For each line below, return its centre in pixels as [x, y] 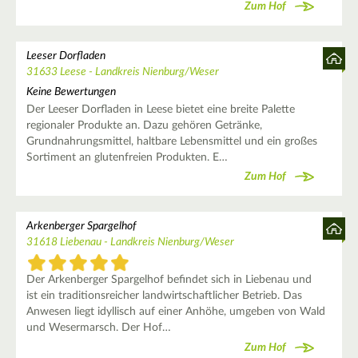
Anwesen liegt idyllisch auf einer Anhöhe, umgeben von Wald [175, 312]
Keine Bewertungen [71, 91]
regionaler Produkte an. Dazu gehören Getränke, [144, 125]
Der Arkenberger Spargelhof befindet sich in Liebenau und [169, 280]
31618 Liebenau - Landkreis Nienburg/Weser [130, 242]
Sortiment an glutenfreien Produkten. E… [127, 157]
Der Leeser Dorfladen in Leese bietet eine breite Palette [160, 109]
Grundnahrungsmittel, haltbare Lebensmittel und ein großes [171, 141]
